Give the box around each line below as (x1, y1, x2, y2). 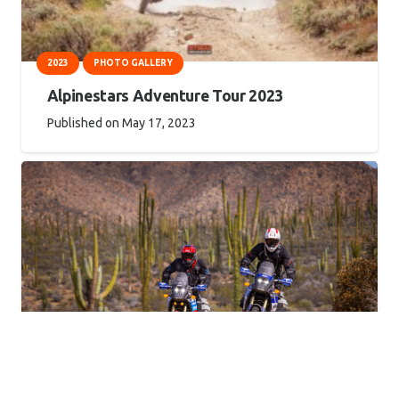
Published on (46, 116, 122, 131)
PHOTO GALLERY (93, 58, 173, 69)
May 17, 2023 (121, 116, 196, 131)
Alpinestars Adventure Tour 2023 (46, 87, 283, 105)
